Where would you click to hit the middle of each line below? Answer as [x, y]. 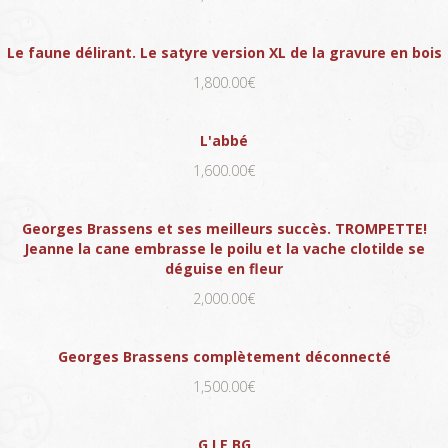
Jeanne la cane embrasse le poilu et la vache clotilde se [224, 248]
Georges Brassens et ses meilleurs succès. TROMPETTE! [224, 228]
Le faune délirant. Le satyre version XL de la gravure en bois [224, 52]
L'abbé [224, 140]
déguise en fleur [224, 268]
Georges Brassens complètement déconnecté [224, 356]
